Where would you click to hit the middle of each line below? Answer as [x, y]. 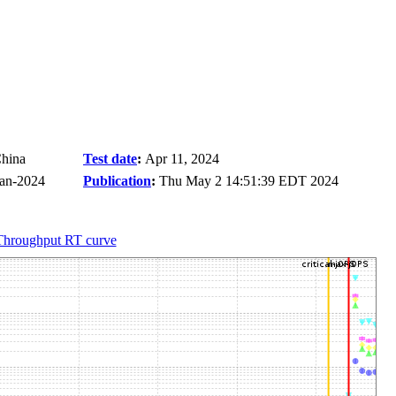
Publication [117, 181]
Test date [110, 159]
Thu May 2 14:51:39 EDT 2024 [249, 181]
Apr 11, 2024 [182, 159]
